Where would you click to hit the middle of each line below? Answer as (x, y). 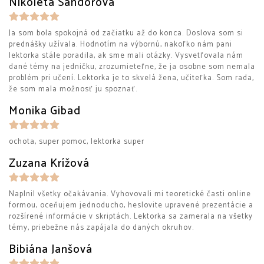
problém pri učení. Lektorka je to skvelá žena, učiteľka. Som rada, (131, 78)
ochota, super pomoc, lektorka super (77, 142)
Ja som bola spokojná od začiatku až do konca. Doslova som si (126, 33)
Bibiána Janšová (51, 250)
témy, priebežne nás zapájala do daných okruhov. (101, 228)
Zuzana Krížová (49, 164)
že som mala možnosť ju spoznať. (73, 89)
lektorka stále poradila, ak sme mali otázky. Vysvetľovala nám (126, 56)
